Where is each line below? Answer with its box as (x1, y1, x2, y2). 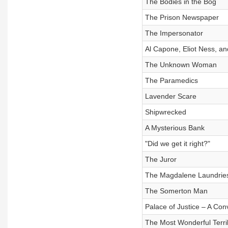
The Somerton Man (145, 187, 208, 195)
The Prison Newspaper (145, 13, 219, 21)
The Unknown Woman (145, 61, 217, 69)
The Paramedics (145, 76, 198, 84)
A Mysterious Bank (145, 124, 205, 132)
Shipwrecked (145, 108, 186, 116)
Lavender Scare (145, 92, 196, 100)
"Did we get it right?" (145, 139, 210, 148)
